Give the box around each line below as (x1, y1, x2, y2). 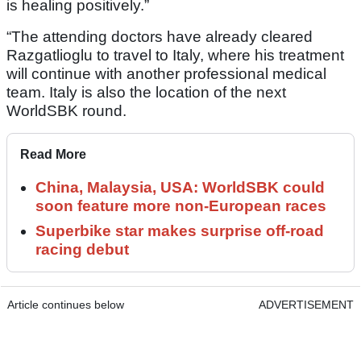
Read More (20, 147, 86, 162)
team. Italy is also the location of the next (6, 84, 286, 102)
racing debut (35, 241, 129, 259)
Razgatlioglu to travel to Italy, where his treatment (6, 47, 344, 64)
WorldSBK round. (6, 102, 127, 120)
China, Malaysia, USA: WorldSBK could (35, 179, 325, 197)
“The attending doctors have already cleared (6, 28, 313, 46)
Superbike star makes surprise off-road (35, 222, 324, 240)
